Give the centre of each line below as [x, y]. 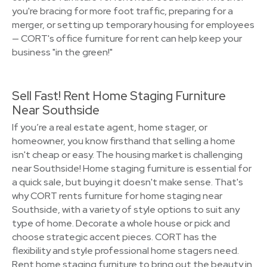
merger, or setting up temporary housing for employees [133, 25]
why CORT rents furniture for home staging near [117, 196]
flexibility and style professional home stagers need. [125, 251]
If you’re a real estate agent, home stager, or [110, 127]
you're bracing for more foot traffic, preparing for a [122, 11]
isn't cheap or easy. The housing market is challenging [127, 155]
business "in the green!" [62, 52]
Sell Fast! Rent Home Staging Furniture [119, 96]
